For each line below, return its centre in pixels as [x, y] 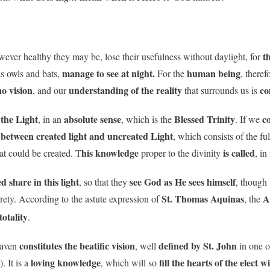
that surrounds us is [221, 90]
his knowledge [110, 152]
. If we [249, 119]
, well [147, 245]
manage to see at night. [107, 73]
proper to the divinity [181, 152]
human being [214, 73]
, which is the [148, 119]
